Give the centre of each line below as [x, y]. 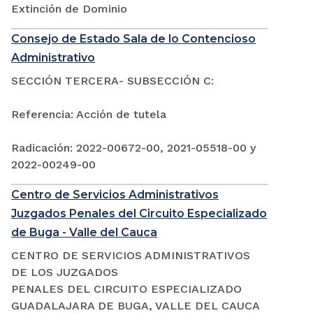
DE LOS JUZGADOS [65, 272]
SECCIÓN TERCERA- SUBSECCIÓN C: [112, 81]
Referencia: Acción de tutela [89, 115]
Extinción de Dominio [69, 9]
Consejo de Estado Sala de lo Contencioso [133, 39]
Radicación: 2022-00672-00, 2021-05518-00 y [133, 148]
